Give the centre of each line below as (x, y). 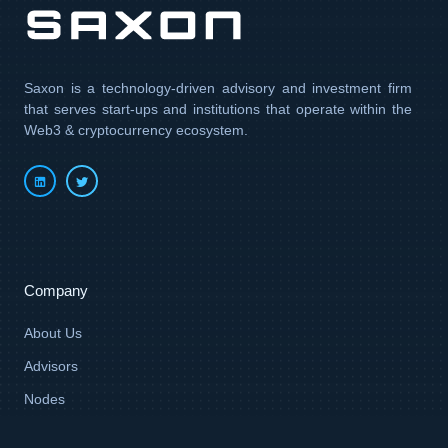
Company (56, 291)
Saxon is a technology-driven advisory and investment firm (218, 88)
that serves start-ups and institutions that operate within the (218, 109)
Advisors (51, 366)
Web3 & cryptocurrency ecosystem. (136, 130)
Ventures (52, 432)
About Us (53, 333)
